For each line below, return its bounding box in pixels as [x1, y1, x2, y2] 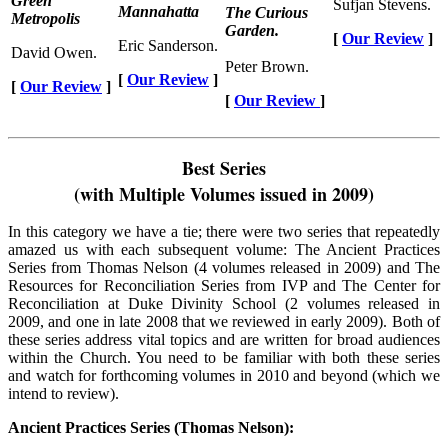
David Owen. [11, 43, 97, 61]
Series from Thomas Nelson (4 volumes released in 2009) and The [8, 258, 440, 276]
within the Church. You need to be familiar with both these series [8, 348, 440, 366]
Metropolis [11, 9, 80, 27]
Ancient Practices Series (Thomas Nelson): [8, 418, 294, 436]
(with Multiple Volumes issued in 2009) [74, 180, 374, 207]
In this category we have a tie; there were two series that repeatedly [8, 222, 440, 240]
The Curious [225, 3, 308, 21]
